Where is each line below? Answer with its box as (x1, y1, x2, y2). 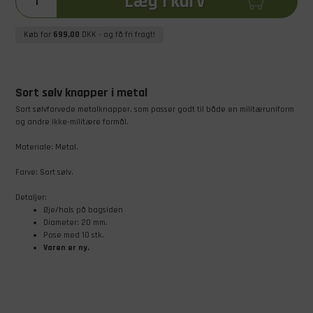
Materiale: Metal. (15, 141, 78, 152)
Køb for (23, 29, 53, 40)
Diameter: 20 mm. (43, 217, 108, 228)
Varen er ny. (43, 242, 89, 253)
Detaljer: (15, 191, 47, 203)
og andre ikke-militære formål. (15, 116, 129, 127)
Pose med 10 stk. (43, 229, 106, 240)
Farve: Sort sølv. (15, 166, 73, 177)
